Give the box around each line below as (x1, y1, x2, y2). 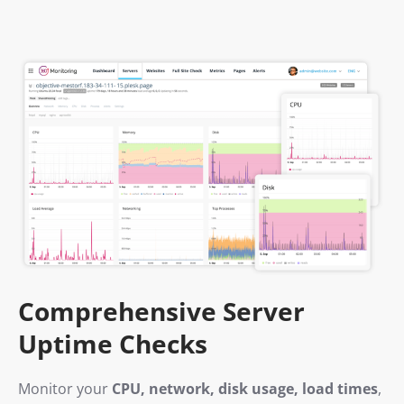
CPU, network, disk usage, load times (112, 379, 378, 399)
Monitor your (18, 379, 112, 399)
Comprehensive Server (18, 294, 305, 329)
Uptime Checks (18, 326, 207, 362)
